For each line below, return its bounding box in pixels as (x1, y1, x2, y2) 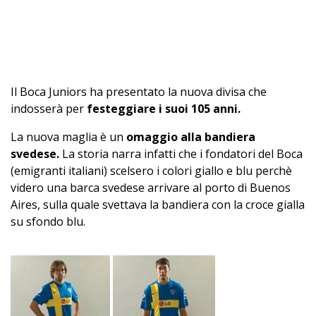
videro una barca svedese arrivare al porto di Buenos (11, 179, 291, 195)
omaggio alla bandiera (126, 128, 255, 145)
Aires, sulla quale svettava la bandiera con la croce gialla (11, 196, 305, 212)
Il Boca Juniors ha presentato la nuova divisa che (11, 83, 267, 99)
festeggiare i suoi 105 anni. (87, 100, 241, 116)
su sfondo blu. (11, 213, 85, 229)
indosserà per (11, 100, 87, 116)
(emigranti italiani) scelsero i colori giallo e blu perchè (11, 162, 292, 178)
